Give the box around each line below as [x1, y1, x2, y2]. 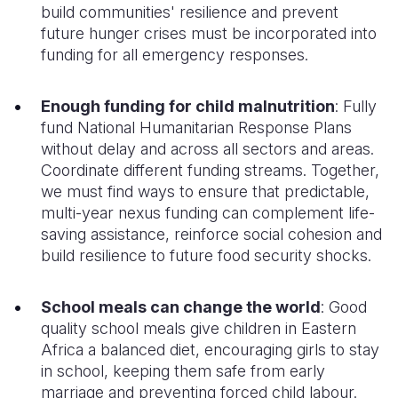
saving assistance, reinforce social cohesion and [41, 225, 382, 243]
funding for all [41, 45, 138, 64]
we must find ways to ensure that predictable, [41, 182, 370, 201]
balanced [100, 340, 170, 359]
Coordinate [41, 161, 119, 179]
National [77, 118, 139, 137]
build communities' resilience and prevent [41, 3, 338, 21]
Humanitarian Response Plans [139, 118, 352, 137]
